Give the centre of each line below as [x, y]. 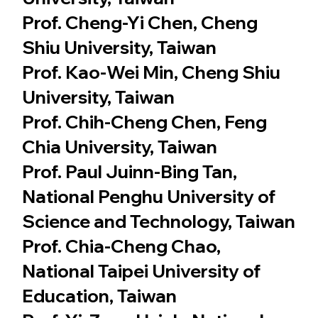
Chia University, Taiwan [119, 146]
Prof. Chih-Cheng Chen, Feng [144, 121]
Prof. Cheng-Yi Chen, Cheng [139, 22]
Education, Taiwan [99, 295]
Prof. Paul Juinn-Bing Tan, [129, 171]
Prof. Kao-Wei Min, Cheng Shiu [151, 72]
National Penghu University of [148, 196]
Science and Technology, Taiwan [158, 221]
